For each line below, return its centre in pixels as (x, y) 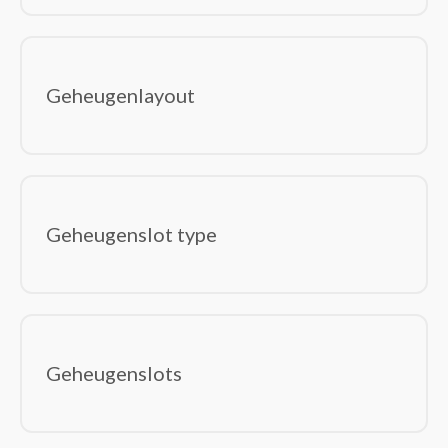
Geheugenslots (114, 373)
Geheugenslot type (131, 234)
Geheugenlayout (120, 95)
